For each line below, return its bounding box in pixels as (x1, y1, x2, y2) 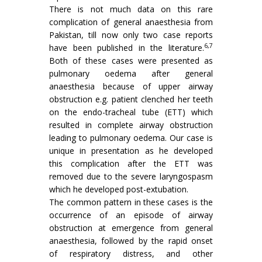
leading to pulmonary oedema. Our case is (49, 132, 213, 144)
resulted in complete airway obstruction (49, 119, 213, 131)
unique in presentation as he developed (49, 145, 213, 157)
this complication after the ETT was (49, 158, 213, 170)
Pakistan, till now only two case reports (49, 29, 213, 41)
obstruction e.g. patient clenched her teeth (49, 94, 213, 105)
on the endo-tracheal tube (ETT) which (49, 106, 213, 118)
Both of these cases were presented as (49, 55, 213, 67)
